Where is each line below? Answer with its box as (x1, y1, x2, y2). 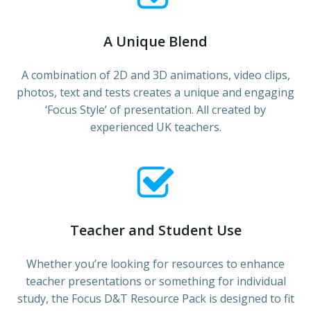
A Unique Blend (103, 31, 208, 51)
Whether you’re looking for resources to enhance (26, 255, 285, 271)
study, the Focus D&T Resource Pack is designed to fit (17, 290, 294, 306)
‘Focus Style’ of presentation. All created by (45, 101, 266, 117)
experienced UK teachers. (90, 119, 221, 135)
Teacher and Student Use (69, 220, 242, 239)
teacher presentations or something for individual (25, 273, 286, 289)
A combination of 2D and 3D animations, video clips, (21, 67, 290, 83)
